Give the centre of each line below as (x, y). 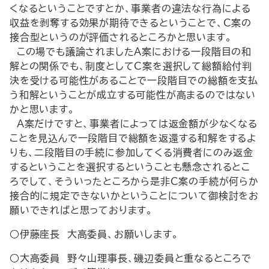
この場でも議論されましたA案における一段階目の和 (131, 52)
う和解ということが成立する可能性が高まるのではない (133, 95)
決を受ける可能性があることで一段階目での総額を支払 (134, 80)
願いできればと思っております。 (81, 210)
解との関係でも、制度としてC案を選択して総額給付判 (131, 66)
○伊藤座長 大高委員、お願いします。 (94, 234)
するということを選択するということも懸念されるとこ (130, 167)
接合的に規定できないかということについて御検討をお (134, 196)
